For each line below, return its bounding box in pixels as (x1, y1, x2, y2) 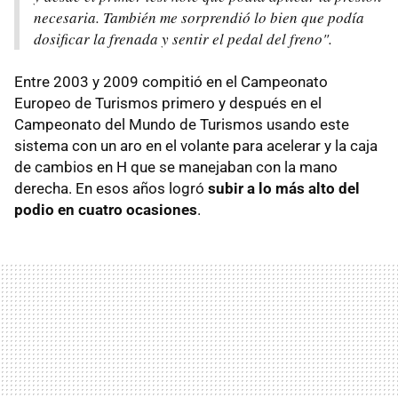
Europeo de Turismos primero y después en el (14, 94, 322, 113)
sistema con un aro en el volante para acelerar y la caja (14, 137, 378, 155)
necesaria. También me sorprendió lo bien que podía (34, 7, 364, 28)
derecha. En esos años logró (14, 179, 208, 198)
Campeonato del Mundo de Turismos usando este (14, 115, 349, 134)
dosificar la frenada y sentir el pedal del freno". (34, 28, 332, 50)
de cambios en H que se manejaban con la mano (14, 158, 338, 177)
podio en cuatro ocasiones (14, 201, 197, 219)
